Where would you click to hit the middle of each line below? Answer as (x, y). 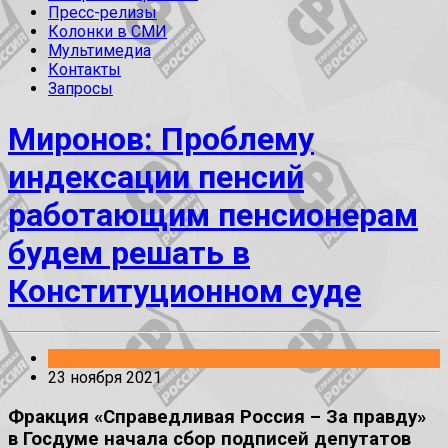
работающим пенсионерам (213, 214)
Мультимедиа (99, 51)
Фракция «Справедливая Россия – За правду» (217, 416)
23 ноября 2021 (105, 378)
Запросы (80, 89)
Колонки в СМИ (107, 32)
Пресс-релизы (102, 13)
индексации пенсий (156, 176)
